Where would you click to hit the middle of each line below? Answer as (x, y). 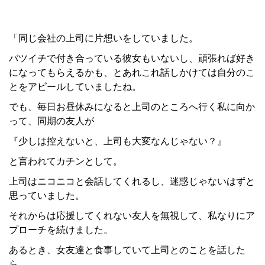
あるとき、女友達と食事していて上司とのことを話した (127, 250)
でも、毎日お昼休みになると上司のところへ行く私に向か (132, 107)
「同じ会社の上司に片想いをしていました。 (104, 38)
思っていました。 (47, 196)
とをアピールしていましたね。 (75, 87)
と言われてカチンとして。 (66, 161)
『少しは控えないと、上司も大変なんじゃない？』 (118, 141)
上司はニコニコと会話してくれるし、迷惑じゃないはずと (132, 182)
